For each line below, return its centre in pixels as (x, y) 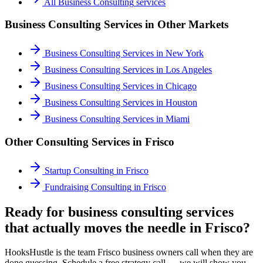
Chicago (181, 86)
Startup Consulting (79, 170)
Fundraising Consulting (88, 187)
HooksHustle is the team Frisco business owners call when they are (129, 252)
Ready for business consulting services (119, 212)
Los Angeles (189, 70)
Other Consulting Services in (75, 141)
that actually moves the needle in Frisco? (127, 227)
